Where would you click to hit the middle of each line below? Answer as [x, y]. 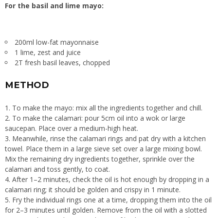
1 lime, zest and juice [48, 53]
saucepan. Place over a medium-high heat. [72, 128]
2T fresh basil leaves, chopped [62, 63]
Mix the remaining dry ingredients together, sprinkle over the [100, 159]
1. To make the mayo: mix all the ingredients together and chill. [104, 108]
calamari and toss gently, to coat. [57, 169]
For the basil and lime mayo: [54, 6]
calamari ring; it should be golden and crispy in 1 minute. [93, 189]
